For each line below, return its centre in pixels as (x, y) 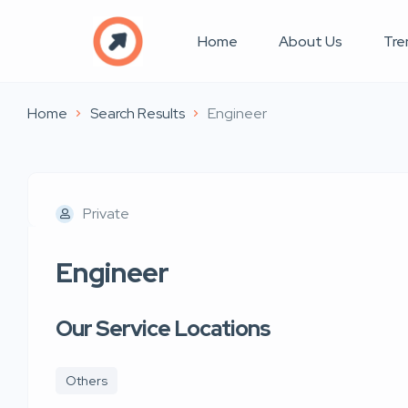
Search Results (138, 113)
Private (106, 214)
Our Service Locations (163, 328)
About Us (311, 41)
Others (87, 381)
